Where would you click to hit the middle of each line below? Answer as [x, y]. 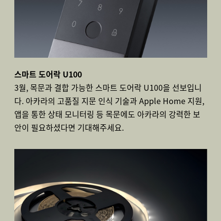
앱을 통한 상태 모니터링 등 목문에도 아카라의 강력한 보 [107, 114]
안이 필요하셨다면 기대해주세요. [69, 127]
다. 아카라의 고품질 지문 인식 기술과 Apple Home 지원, [109, 101]
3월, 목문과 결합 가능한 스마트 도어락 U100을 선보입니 [108, 87]
